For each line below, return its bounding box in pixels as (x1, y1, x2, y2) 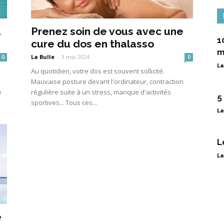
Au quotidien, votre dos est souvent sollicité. (31, 66, 164, 75)
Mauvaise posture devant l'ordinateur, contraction (31, 76, 183, 86)
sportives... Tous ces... (31, 97, 97, 107)
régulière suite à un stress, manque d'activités (31, 87, 171, 96)
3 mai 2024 (61, 52, 89, 60)
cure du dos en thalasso (31, 37, 154, 50)
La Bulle (31, 52, 54, 60)
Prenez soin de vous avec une (31, 24, 183, 37)
